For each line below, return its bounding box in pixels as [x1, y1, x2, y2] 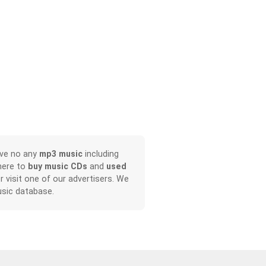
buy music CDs [27, 161, 87, 172]
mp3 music [39, 149, 83, 159]
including [82, 149, 119, 159]
